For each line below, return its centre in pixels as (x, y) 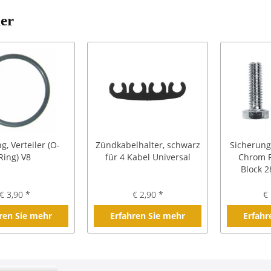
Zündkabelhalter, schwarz (148, 145)
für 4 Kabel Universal (148, 157)
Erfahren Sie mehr (148, 216)
